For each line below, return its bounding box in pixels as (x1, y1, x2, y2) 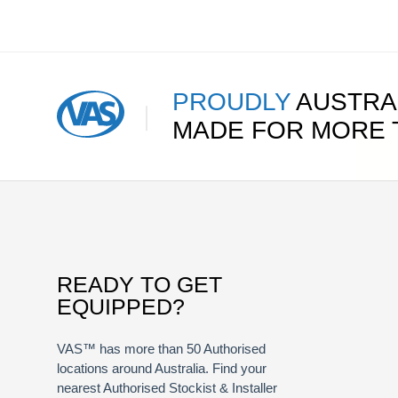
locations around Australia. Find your (57, 361, 267, 376)
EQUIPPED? (57, 294, 185, 319)
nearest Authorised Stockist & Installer (57, 380, 277, 395)
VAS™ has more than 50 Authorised (57, 341, 266, 356)
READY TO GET (57, 272, 222, 297)
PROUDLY (171, 88, 291, 115)
